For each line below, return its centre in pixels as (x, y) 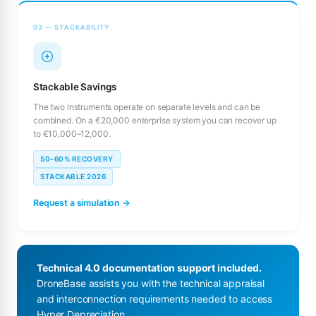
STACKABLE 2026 (73, 177)
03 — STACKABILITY (72, 28)
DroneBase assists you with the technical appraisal (151, 284)
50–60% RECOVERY (77, 159)
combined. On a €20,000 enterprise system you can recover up (155, 121)
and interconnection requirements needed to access (155, 299)
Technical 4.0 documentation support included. (149, 268)
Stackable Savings (75, 87)
